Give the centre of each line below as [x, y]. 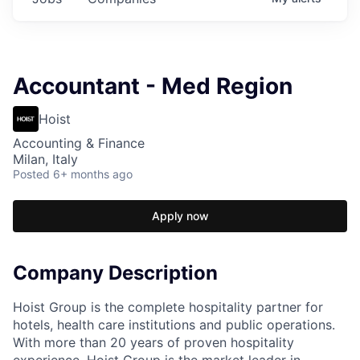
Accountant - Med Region [153, 86]
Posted [31, 174]
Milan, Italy [45, 159]
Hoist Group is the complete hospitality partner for [168, 307]
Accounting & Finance [79, 143]
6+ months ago [93, 174]
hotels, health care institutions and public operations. [174, 324]
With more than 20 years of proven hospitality [153, 342]
